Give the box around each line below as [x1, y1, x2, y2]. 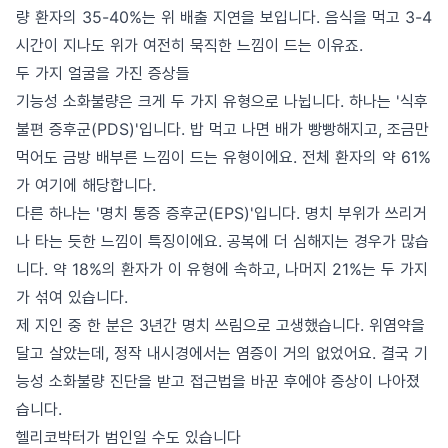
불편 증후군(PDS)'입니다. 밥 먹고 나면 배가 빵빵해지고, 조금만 [16, 119, 429, 139]
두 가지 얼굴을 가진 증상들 [16, 63, 190, 83]
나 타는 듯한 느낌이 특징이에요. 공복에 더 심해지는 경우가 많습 [16, 231, 429, 251]
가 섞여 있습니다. [16, 287, 128, 307]
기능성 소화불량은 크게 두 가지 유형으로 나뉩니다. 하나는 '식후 [16, 91, 428, 111]
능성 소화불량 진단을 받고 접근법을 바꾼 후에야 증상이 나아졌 [16, 371, 420, 391]
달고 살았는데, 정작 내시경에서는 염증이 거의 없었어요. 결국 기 [16, 343, 428, 363]
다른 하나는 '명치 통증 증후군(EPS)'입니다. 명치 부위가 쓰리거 [16, 203, 427, 223]
